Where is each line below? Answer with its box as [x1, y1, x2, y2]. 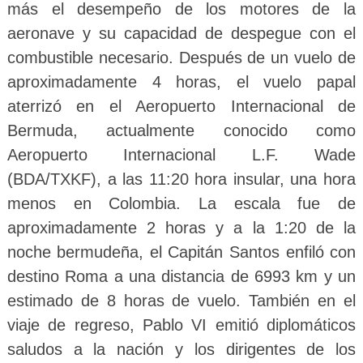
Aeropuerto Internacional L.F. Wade [6, 145, 357, 164]
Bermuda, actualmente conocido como [6, 121, 357, 139]
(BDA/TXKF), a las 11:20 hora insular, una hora [6, 169, 357, 188]
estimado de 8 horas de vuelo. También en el [6, 291, 357, 310]
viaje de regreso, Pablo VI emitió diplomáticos [6, 315, 357, 334]
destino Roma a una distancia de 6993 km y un [6, 267, 357, 285]
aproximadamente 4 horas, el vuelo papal [6, 72, 357, 91]
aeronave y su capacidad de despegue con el [6, 23, 357, 42]
